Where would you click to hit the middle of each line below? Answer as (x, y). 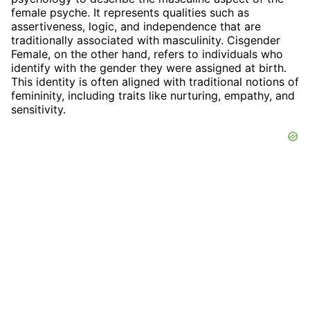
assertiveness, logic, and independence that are (136, 26)
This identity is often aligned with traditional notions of (155, 81)
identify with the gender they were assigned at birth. (149, 67)
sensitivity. (38, 109)
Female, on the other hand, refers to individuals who (147, 54)
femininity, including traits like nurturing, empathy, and (153, 95)
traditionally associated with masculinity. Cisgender (146, 40)
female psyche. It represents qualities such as (130, 12)
